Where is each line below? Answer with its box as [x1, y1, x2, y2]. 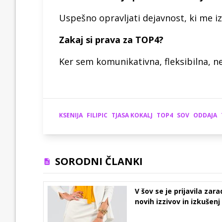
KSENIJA [59, 111, 83, 119]
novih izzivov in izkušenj [135, 196, 220, 206]
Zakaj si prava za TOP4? [59, 33, 164, 46]
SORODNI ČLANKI [55, 154, 143, 168]
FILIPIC [87, 111, 108, 119]
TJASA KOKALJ [111, 111, 153, 119]
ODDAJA [193, 111, 217, 119]
